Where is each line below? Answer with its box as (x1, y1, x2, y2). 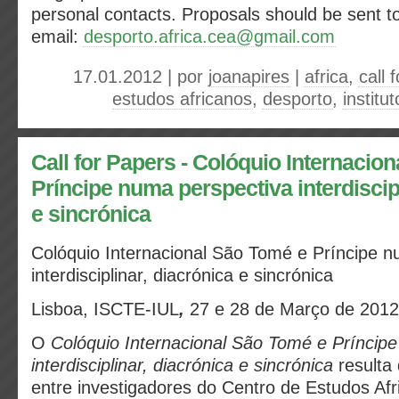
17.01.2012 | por (73, 67, 208, 86)
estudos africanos (112, 89, 252, 109)
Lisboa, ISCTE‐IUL (31, 299, 179, 319)
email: (31, 27, 84, 46)
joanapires (208, 67, 289, 86)
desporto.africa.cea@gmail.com (84, 27, 335, 46)
